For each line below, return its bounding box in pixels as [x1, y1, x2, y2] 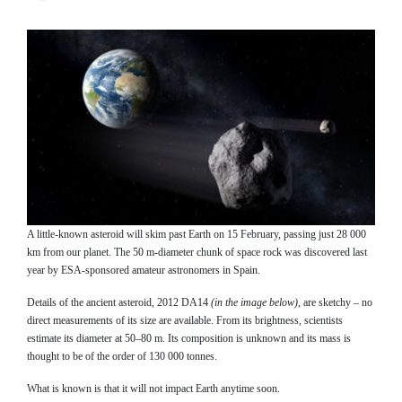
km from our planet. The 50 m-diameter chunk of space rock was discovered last [27, 245, 367, 258]
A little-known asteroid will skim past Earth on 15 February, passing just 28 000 [27, 227, 366, 240]
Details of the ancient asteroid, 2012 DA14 [27, 295, 211, 309]
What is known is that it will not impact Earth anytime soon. [27, 381, 280, 395]
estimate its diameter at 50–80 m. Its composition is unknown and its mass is [27, 331, 351, 345]
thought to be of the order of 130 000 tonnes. [27, 349, 217, 363]
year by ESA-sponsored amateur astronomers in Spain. [27, 263, 260, 276]
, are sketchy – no [298, 295, 372, 309]
